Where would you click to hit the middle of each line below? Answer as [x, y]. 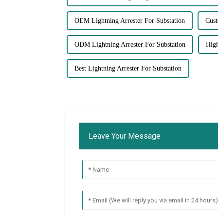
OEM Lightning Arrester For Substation [130, 21]
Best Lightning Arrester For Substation [128, 69]
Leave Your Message [125, 136]
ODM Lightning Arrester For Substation [130, 45]
